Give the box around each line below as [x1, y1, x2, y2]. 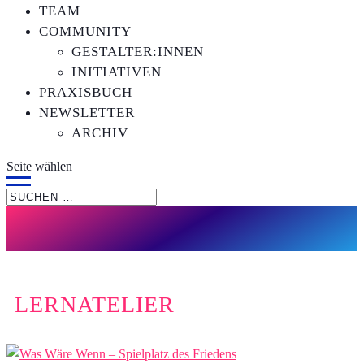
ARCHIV [71, 125, 128, 141]
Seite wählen [6, 159, 72, 173]
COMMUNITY [39, 24, 132, 39]
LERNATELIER [15, 291, 175, 317]
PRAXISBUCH [39, 84, 132, 100]
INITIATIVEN [71, 64, 162, 80]
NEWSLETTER [39, 105, 135, 120]
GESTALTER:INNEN [71, 44, 204, 59]
